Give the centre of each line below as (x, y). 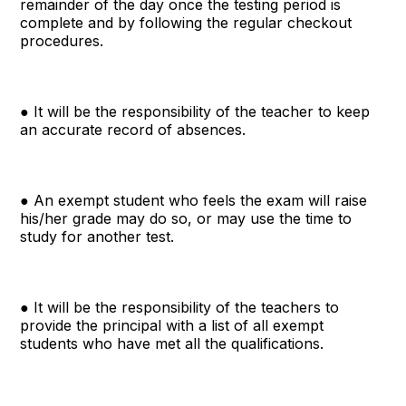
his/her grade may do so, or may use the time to (186, 218)
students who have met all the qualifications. (172, 343)
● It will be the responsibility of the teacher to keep (195, 111)
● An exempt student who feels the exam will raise (194, 200)
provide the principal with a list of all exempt (172, 325)
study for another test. (97, 236)
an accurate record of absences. (133, 129)
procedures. (62, 40)
